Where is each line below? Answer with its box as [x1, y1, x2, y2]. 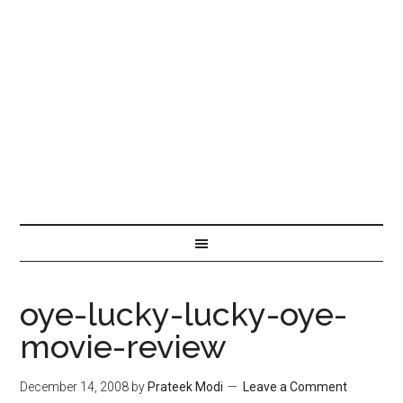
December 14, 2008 [20, 380, 130, 394]
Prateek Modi [148, 380, 224, 394]
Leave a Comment [243, 380, 348, 394]
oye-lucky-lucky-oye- [20, 295, 348, 333]
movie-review [20, 327, 228, 365]
